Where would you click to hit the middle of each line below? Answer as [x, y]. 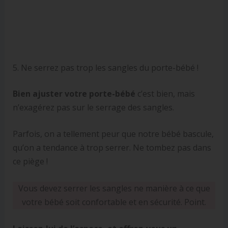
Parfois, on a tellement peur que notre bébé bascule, [113, 134]
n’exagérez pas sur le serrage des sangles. [93, 107]
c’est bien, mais [165, 93]
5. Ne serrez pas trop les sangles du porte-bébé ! [105, 67]
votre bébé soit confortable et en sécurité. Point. [114, 202]
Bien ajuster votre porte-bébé [74, 93]
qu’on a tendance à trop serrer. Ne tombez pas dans [112, 148]
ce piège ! [30, 162]
